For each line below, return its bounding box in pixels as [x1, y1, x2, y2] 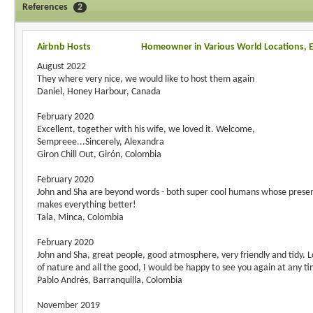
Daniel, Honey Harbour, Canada [37, 87, 161, 97]
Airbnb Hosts [37, 42, 91, 52]
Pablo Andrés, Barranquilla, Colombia [37, 275, 182, 286]
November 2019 [37, 300, 100, 311]
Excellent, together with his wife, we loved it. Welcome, [37, 124, 255, 135]
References [22, 2, 70, 13]
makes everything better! [37, 200, 136, 210]
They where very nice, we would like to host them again [37, 74, 254, 85]
